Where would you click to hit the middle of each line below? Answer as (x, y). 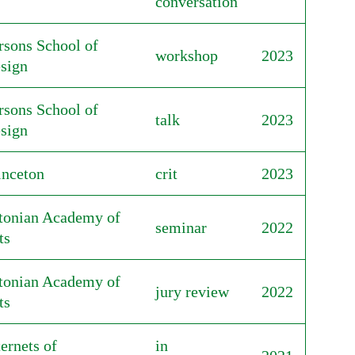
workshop (186, 55)
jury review (192, 292)
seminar (181, 227)
